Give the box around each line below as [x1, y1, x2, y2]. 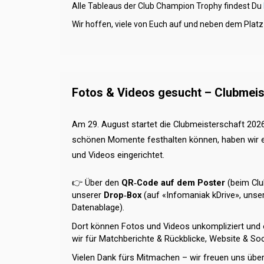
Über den [82, 177, 121, 188]
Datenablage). [72, 202, 124, 213]
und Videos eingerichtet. [72, 150, 164, 160]
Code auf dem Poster [137, 177, 225, 188]
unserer [72, 190, 104, 200]
